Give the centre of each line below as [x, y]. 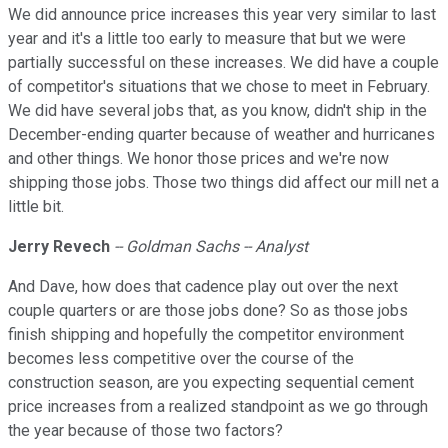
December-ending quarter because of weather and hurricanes [221, 135]
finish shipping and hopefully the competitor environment [206, 335]
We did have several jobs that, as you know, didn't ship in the [217, 111]
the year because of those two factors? [145, 431]
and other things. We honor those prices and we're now [198, 159]
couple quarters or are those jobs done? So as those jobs [208, 311]
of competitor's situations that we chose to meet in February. [219, 87]
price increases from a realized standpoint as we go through [218, 407]
